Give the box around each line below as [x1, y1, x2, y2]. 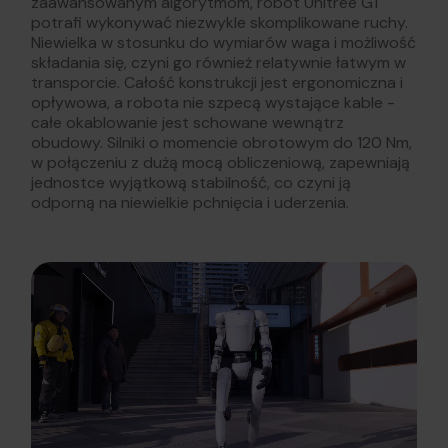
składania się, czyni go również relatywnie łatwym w [31, 51, 406, 73]
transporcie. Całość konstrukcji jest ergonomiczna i [31, 71, 403, 93]
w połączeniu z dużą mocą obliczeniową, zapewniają [31, 151, 410, 173]
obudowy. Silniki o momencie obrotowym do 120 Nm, [31, 131, 412, 153]
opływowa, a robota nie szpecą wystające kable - [31, 91, 395, 113]
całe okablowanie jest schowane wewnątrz [31, 111, 344, 133]
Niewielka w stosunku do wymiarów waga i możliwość [31, 31, 416, 53]
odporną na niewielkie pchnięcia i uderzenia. [31, 191, 353, 213]
